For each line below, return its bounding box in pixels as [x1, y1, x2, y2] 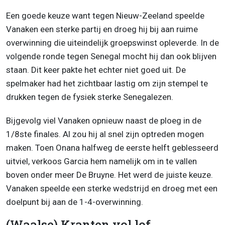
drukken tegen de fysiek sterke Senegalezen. [6, 92, 173, 102]
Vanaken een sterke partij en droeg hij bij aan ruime [6, 24, 198, 35]
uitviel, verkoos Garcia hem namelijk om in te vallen [6, 156, 197, 167]
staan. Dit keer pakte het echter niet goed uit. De [6, 65, 186, 75]
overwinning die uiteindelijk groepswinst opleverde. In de [6, 38, 219, 48]
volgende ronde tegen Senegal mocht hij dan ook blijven [6, 51, 216, 62]
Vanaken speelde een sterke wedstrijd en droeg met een [6, 183, 217, 194]
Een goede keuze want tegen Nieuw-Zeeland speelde [6, 11, 204, 21]
